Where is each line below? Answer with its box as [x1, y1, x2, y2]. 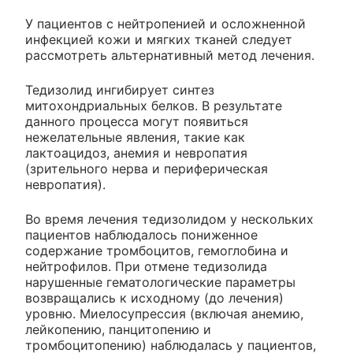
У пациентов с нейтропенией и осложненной [25, 16, 306, 32]
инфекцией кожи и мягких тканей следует [25, 32, 292, 48]
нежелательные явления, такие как [25, 129, 245, 146]
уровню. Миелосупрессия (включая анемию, [25, 306, 303, 322]
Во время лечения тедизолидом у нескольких [25, 211, 314, 228]
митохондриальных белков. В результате [25, 98, 282, 114]
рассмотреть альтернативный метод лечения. [25, 47, 314, 64]
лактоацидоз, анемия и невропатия [25, 145, 247, 162]
